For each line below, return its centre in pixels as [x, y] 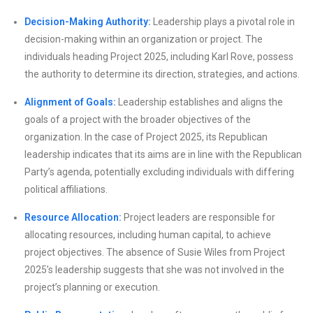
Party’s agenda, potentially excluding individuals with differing [159, 172]
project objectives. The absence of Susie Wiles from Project [155, 252]
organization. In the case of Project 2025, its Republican [146, 137]
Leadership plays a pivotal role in [223, 21]
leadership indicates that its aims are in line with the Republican [163, 154]
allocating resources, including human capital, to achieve [148, 234]
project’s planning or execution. [92, 287]
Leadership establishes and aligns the [199, 102]
